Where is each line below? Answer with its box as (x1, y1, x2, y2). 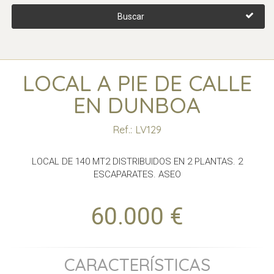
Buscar (117, 12, 144, 21)
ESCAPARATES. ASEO (93, 169, 181, 180)
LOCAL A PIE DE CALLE (22, 69, 252, 97)
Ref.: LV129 (113, 123, 161, 136)
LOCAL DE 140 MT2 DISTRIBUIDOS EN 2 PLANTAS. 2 (31, 156, 243, 167)
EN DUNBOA (73, 91, 201, 119)
